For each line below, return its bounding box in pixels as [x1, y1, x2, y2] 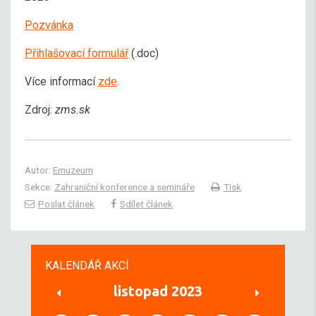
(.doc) [128, 47, 159, 60]
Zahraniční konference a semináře [54, 181, 195, 193]
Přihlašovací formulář [25, 47, 128, 60]
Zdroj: [25, 103, 55, 116]
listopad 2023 [114, 283, 202, 299]
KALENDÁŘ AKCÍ [45, 259, 129, 272]
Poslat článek [38, 198, 95, 209]
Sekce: [25, 181, 54, 193]
